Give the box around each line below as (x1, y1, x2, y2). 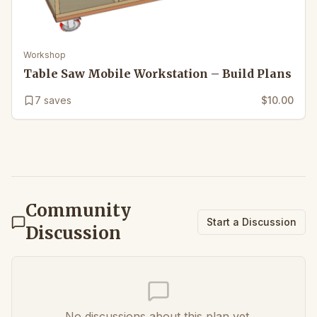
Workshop (23, 49, 66, 60)
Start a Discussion (207, 215, 296, 228)
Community (25, 199, 132, 221)
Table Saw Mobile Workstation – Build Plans (23, 66, 292, 81)
